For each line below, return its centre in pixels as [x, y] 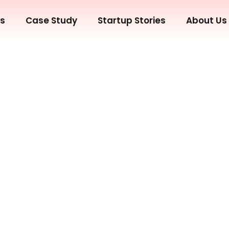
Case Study [52, 20]
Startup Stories [132, 20]
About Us [207, 20]
